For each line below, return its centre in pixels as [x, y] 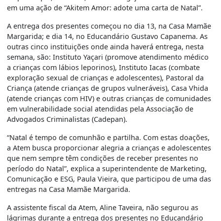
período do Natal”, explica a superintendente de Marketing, [107, 169]
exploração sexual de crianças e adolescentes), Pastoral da [106, 78]
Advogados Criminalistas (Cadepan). [67, 119]
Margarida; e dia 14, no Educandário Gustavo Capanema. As [108, 37]
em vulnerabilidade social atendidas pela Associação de [100, 109]
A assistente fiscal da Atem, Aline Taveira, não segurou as [103, 208]
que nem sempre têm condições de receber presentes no [103, 158]
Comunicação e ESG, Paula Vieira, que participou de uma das [109, 179]
